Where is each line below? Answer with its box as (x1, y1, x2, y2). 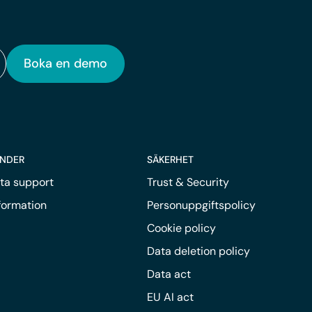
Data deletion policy (146, 243, 250, 258)
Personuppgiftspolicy (146, 197, 256, 212)
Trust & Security (146, 174, 229, 189)
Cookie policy (146, 220, 216, 235)
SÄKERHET (146, 153, 194, 166)
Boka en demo (23, 54, 107, 72)
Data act (146, 266, 191, 281)
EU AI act (146, 289, 194, 304)
